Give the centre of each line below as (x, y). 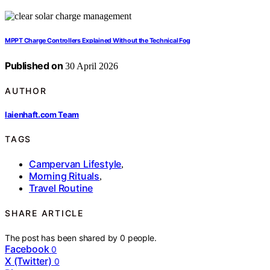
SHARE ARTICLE (44, 213)
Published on (34, 65)
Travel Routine (61, 188)
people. (142, 237)
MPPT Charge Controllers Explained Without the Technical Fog (98, 40)
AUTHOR (26, 90)
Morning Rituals (64, 176)
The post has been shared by (63, 237)
